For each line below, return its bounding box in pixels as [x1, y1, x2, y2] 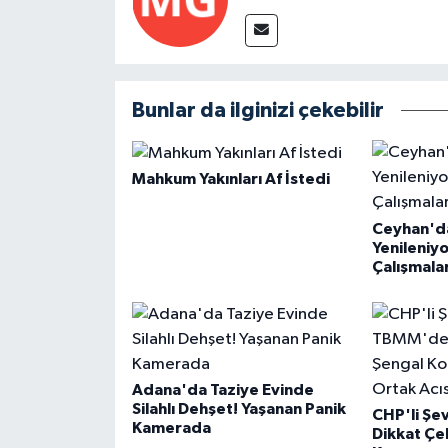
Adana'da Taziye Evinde [131, 382, 314, 399]
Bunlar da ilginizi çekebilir [131, 100, 384, 122]
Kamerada [131, 420, 211, 437]
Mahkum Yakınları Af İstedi [131, 171, 330, 188]
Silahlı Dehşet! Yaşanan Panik [131, 401, 346, 418]
